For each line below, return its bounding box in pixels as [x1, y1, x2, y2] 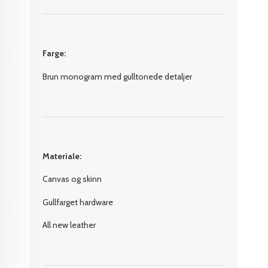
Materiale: [42, 150, 82, 162]
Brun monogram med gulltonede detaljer [42, 71, 193, 82]
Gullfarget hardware [42, 196, 114, 208]
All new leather [42, 220, 96, 231]
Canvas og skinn [42, 173, 102, 185]
